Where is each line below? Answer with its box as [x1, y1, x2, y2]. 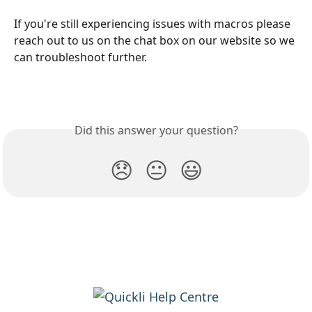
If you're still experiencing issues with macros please [14, 15, 293, 31]
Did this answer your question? [74, 123, 238, 139]
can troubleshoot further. [14, 49, 147, 65]
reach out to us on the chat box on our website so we [14, 32, 297, 48]
